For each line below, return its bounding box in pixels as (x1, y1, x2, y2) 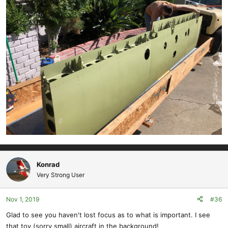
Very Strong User (37, 170, 84, 179)
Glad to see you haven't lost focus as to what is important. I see (6, 210, 210, 219)
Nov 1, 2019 (6, 195, 39, 203)
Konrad (37, 160, 60, 168)
